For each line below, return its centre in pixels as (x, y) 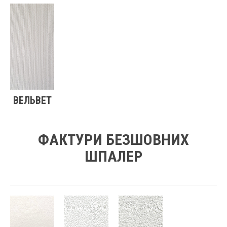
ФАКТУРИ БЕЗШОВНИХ (113, 139)
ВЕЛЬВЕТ (32, 100)
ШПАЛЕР (113, 156)
